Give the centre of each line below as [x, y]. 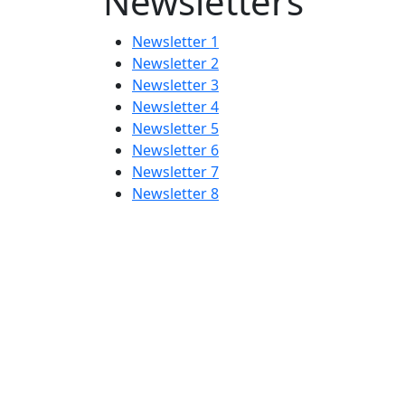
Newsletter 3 [175, 85]
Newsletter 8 [175, 193]
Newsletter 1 [175, 42]
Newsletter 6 [175, 150]
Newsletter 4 [175, 107]
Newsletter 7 [175, 172]
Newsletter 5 [175, 128]
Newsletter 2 [175, 63]
